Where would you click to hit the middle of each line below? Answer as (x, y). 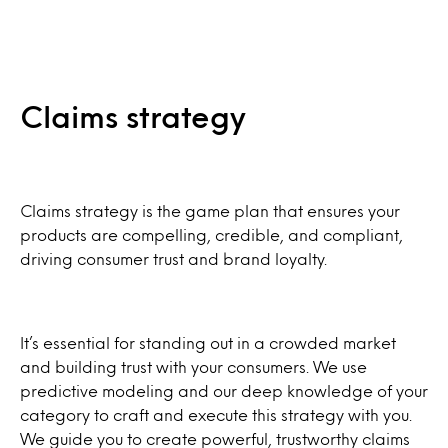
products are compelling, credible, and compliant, (211, 234)
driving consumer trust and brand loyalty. (175, 258)
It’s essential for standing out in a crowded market (208, 342)
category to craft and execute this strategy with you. (216, 414)
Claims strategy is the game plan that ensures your (210, 210)
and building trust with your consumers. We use (193, 366)
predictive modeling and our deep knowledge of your (224, 390)
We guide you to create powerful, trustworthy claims (215, 438)
